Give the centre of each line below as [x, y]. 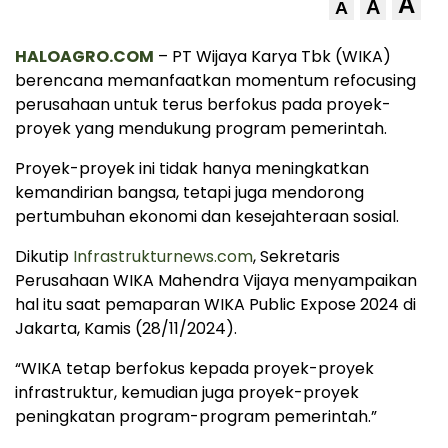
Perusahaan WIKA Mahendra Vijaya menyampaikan [216, 280]
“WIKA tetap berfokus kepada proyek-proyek [194, 368]
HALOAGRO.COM [84, 56]
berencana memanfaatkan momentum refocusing [215, 80]
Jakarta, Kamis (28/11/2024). [126, 328]
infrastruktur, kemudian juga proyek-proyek [187, 392]
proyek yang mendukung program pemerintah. [201, 128]
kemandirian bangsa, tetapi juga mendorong [189, 192]
